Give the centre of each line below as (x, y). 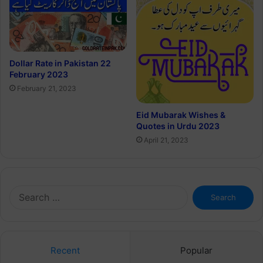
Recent (65, 250)
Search (200, 190)
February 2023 (39, 75)
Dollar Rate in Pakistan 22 (60, 63)
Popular (196, 250)
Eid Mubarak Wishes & (181, 114)
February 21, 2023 (47, 89)
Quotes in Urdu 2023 (178, 126)
